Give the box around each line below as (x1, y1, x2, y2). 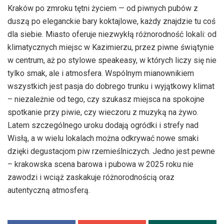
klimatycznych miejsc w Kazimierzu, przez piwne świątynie (7, 42, 214, 52)
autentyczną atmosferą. (7, 185, 90, 195)
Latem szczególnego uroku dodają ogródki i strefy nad (7, 120, 198, 130)
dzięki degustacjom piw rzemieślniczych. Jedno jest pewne (7, 146, 215, 156)
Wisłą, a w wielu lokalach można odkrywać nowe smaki (7, 133, 198, 143)
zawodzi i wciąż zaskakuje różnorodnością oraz (7, 172, 174, 182)
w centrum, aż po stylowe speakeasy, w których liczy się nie (7, 55, 216, 65)
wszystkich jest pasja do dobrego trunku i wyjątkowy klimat (7, 81, 214, 91)
